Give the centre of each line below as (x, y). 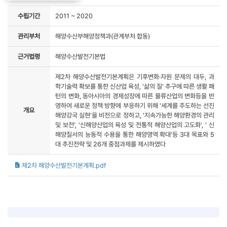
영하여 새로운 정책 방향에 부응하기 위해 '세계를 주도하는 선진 (135, 105)
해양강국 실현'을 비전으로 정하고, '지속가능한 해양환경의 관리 (135, 115)
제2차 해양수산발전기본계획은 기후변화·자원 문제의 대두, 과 (135, 77)
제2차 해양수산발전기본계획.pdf (64, 165)
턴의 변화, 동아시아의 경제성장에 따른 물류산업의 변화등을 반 (135, 96)
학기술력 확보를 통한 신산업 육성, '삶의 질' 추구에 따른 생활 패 (135, 86)
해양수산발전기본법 (80, 56)
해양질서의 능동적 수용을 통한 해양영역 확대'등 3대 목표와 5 (135, 134)
